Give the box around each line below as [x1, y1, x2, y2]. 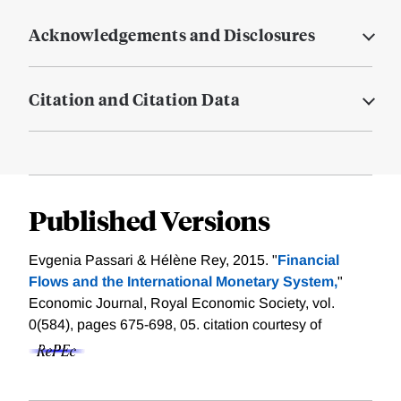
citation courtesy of [203, 317, 321, 333]
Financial [277, 252, 339, 269]
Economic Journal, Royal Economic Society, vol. [29, 295, 335, 311]
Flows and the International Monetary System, [29, 274, 337, 290]
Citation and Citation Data [29, 88, 240, 111]
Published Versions [29, 202, 269, 238]
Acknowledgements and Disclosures [29, 23, 315, 47]
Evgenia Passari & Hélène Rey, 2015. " [29, 252, 277, 269]
